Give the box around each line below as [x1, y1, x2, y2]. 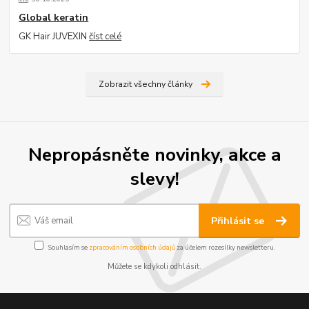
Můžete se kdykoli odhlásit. [108, 261, 201, 272]
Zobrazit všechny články [98, 78, 192, 90]
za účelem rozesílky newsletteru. [175, 243, 275, 252]
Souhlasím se [48, 243, 89, 252]
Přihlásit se [211, 214, 268, 228]
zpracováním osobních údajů [88, 243, 175, 252]
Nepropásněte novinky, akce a [28, 142, 281, 168]
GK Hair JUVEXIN [19, 30, 90, 43]
